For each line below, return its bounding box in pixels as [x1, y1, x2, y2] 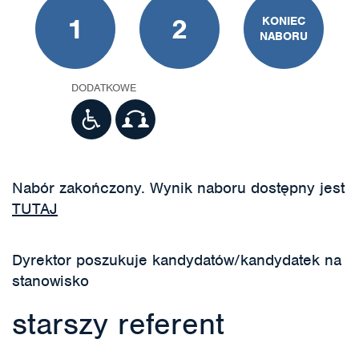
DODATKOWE [71, 81, 136, 95]
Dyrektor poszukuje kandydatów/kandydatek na [12, 250, 341, 270]
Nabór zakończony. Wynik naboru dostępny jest [12, 178, 345, 198]
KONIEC [262, 14, 305, 28]
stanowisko [12, 271, 89, 291]
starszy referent [12, 305, 224, 342]
